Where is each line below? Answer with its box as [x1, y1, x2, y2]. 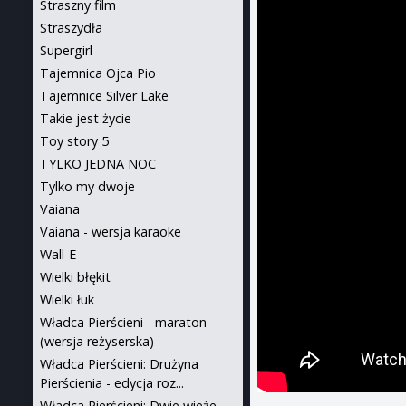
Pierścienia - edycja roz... [40, 374, 184, 391]
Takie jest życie [40, 110, 131, 127]
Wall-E [40, 246, 76, 263]
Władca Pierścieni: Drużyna [40, 355, 198, 372]
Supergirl [40, 42, 92, 59]
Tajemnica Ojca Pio [40, 64, 156, 82]
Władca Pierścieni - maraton [40, 314, 207, 331]
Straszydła [40, 19, 102, 36]
